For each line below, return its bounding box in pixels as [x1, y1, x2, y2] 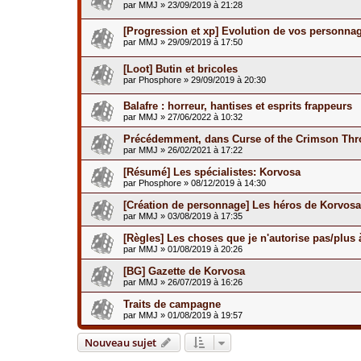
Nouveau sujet [85, 335, 156, 351]
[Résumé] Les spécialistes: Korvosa [123, 166, 301, 179]
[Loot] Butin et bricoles [123, 62, 238, 75]
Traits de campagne [123, 298, 221, 311]
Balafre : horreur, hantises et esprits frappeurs [123, 100, 352, 113]
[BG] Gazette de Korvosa [123, 265, 245, 278]
